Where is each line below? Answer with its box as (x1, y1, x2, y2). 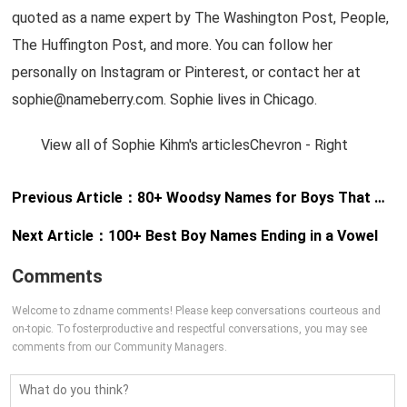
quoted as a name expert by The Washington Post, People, (12, 9, 390, 26)
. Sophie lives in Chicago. (164, 91, 318, 108)
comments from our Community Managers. (12, 341, 228, 353)
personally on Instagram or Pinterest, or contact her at (12, 64, 362, 81)
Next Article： (12, 227, 109, 244)
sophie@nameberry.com (12, 91, 164, 108)
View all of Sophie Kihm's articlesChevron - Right (12, 136, 349, 154)
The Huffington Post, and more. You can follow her (12, 36, 333, 54)
